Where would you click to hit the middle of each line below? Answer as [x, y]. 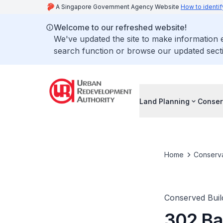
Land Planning [165, 101]
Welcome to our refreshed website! [120, 27]
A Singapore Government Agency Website [118, 7]
